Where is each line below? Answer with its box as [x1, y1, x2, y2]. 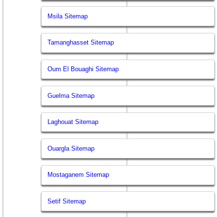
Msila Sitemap [47, 12, 88, 20]
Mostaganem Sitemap [47, 171, 109, 179]
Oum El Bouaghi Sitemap [47, 65, 119, 73]
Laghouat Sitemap [47, 118, 99, 126]
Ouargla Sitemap [47, 144, 95, 152]
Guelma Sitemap [47, 92, 95, 99]
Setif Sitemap [47, 197, 86, 205]
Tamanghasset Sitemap [47, 39, 114, 46]
